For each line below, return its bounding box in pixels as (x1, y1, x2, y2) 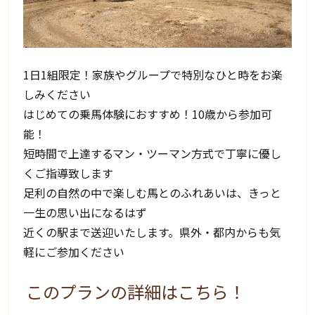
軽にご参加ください (23, 243, 125, 260)
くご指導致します (23, 165, 114, 181)
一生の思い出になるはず (23, 204, 148, 221)
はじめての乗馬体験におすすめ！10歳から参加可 (23, 105, 273, 122)
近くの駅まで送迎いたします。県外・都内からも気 (23, 224, 281, 240)
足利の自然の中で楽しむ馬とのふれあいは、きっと (23, 184, 282, 201)
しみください (23, 86, 91, 103)
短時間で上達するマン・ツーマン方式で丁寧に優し (23, 145, 282, 162)
